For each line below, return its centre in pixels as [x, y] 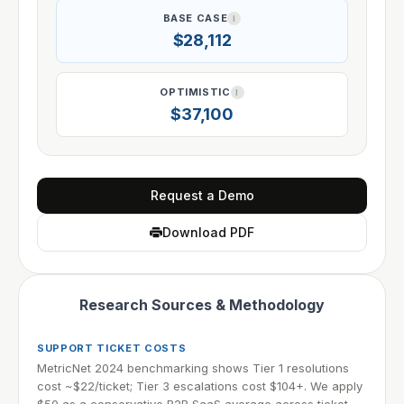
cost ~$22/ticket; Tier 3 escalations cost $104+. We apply [200, 386]
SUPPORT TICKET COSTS [112, 348]
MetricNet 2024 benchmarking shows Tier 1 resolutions [193, 367]
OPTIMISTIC [195, 92]
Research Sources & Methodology [202, 304]
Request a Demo [202, 195]
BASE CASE [195, 18]
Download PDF [208, 232]
